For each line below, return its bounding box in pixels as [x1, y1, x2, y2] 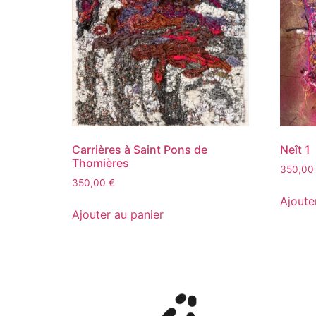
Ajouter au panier [72, 207, 164, 221]
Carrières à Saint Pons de [72, 142, 207, 157]
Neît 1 [279, 142, 310, 157]
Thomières [72, 156, 129, 170]
